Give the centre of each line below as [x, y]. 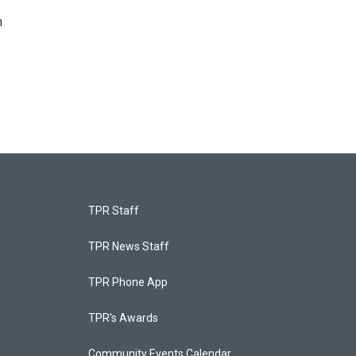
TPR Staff [113, 210]
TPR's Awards [123, 317]
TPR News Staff [128, 246]
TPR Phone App [128, 282]
